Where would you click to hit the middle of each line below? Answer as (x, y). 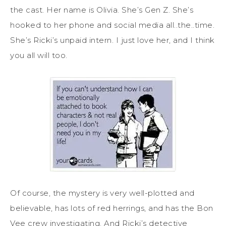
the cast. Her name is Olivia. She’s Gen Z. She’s (102, 10)
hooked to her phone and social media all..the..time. (112, 25)
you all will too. (39, 55)
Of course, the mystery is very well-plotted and (102, 193)
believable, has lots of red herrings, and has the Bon (112, 208)
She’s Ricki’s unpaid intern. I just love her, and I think (112, 40)
